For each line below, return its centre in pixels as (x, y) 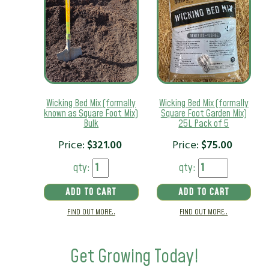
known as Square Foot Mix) (91, 113)
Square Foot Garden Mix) (204, 113)
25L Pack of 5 (204, 123)
